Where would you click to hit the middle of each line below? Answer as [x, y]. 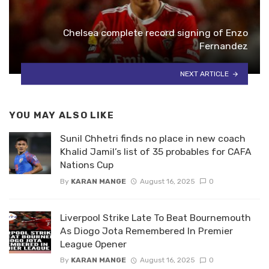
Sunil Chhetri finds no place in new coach [153, 139]
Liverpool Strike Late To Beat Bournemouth [156, 217]
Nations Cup [87, 165]
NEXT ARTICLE [205, 74]
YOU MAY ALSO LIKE [62, 115]
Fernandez [224, 46]
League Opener [93, 244]
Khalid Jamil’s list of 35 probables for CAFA [156, 152]
